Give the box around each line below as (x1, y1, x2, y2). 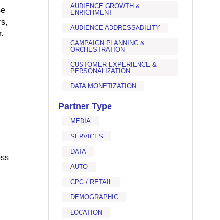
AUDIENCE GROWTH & (70, 2, 140, 10)
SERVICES (70, 133, 104, 140)
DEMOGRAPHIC (70, 193, 119, 201)
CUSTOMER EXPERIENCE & (70, 61, 157, 68)
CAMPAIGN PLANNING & (70, 39, 145, 47)
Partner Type (58, 101, 112, 111)
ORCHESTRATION (70, 46, 125, 53)
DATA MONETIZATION (70, 82, 137, 90)
